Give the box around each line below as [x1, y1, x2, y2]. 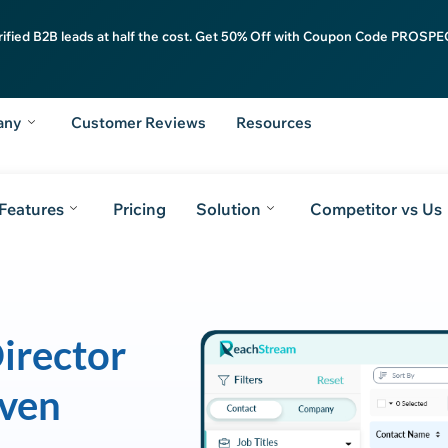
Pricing [112, 199, 166, 219]
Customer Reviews [71, 113, 207, 132]
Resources [236, 113, 313, 132]
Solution [195, 199, 261, 219]
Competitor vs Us [309, 199, 442, 219]
